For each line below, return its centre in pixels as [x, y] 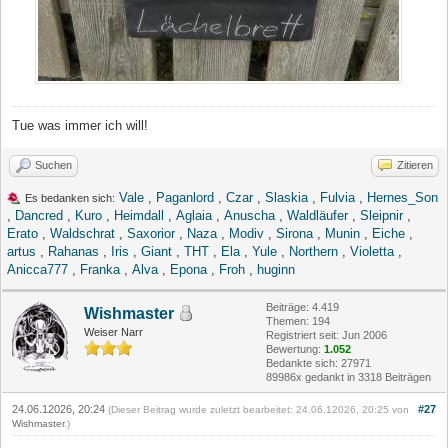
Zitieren [415, 164]
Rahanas [73, 251]
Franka [100, 269]
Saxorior [151, 233]
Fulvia [337, 197]
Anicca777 [37, 269]
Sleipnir [381, 215]
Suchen [53, 164]
